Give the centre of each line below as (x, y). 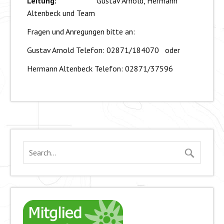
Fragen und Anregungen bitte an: (81, 32)
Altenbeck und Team (61, 13)
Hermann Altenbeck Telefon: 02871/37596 (100, 69)
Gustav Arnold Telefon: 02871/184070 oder (103, 50)
